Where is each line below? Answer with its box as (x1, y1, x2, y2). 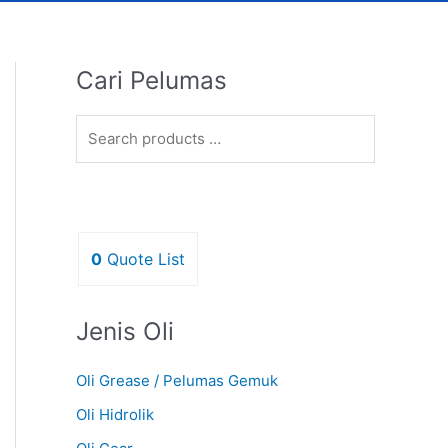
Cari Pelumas (76, 64, 227, 95)
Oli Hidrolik (76, 404, 154, 424)
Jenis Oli (76, 316, 174, 347)
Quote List (107, 249, 185, 270)
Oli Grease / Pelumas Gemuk (76, 371, 278, 391)
